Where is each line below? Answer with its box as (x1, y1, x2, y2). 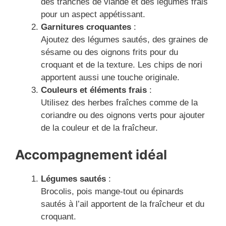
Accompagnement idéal (15, 147, 167, 163)
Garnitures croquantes (41, 22, 131, 32)
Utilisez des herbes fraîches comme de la (41, 97, 198, 107)
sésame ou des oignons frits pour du (41, 47, 178, 57)
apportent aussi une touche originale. (41, 72, 180, 82)
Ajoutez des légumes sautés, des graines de (41, 34, 208, 44)
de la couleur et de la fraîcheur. (41, 123, 158, 133)
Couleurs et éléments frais (41, 85, 147, 95)
